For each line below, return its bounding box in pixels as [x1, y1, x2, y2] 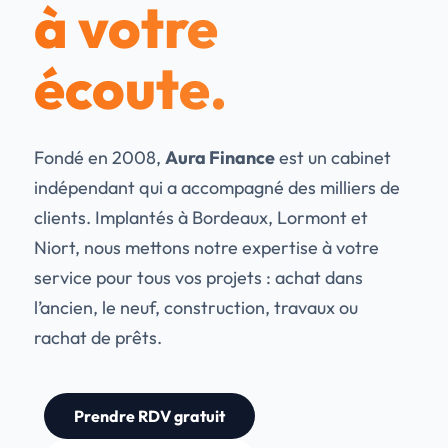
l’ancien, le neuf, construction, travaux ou [34, 296, 358, 319]
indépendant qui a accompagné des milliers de [34, 176, 400, 199]
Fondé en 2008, [34, 146, 165, 169]
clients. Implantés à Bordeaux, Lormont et [34, 206, 368, 229]
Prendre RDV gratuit [74, 406, 225, 427]
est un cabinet [275, 146, 391, 169]
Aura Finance [165, 146, 275, 169]
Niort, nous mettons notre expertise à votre [34, 236, 379, 259]
